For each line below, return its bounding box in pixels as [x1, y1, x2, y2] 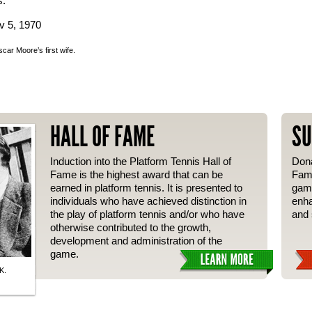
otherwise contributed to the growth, [50, 221, 211, 233]
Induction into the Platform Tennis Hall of [50, 155, 231, 167]
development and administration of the [50, 235, 222, 247]
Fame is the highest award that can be [50, 169, 223, 180]
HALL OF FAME [50, 120, 155, 153]
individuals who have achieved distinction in [50, 195, 247, 207]
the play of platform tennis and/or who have [50, 208, 244, 220]
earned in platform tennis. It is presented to [50, 182, 242, 194]
